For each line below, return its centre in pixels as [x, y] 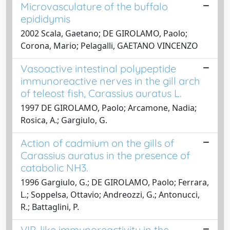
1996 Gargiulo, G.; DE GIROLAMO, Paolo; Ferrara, [115, 182]
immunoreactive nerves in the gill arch [110, 81]
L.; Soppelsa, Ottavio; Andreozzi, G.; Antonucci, [110, 194]
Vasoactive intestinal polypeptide [98, 68]
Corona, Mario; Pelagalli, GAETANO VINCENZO [109, 45]
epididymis [45, 18]
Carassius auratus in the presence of [105, 155]
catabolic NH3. [54, 167]
